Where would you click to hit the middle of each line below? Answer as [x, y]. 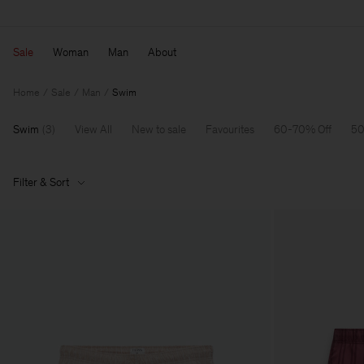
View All [93, 130]
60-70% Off [303, 130]
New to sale [159, 130]
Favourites [230, 130]
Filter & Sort [41, 183]
